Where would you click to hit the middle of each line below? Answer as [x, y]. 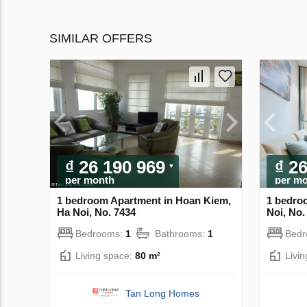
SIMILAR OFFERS [101, 39]
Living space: [105, 255]
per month [90, 180]
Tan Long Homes [163, 293]
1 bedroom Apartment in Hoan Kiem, [144, 200]
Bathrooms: [181, 233]
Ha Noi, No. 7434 [96, 212]
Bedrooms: [100, 233]
